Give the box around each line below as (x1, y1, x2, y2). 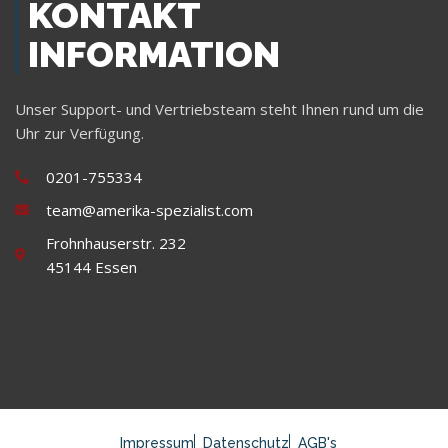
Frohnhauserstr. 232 (45, 232, 186, 253)
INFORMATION (28, 32, 280, 75)
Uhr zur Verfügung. (15, 122, 144, 143)
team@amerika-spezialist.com (45, 199, 253, 220)
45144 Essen (45, 256, 137, 277)
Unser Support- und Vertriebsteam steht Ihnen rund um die (15, 98, 424, 119)
